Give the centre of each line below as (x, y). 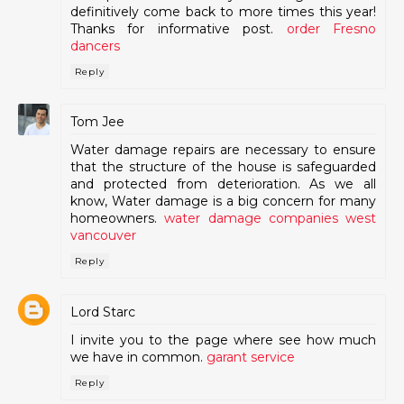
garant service (251, 357)
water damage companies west (270, 219)
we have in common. (138, 357)
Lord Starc (103, 312)
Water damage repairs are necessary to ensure (223, 150)
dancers (95, 46)
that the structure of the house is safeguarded (223, 167)
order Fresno (331, 28)
